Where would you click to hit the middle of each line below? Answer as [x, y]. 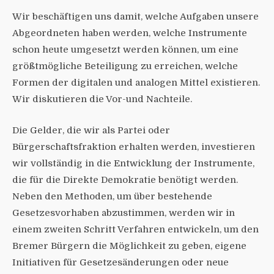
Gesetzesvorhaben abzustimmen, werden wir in [124, 213]
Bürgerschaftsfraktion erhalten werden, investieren [134, 146]
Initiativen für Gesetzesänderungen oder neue [120, 262]
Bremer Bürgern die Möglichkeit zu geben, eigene [129, 246]
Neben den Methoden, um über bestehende [112, 196]
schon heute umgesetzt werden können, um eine [125, 49]
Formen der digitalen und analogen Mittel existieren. [136, 82]
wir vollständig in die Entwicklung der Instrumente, [133, 163]
